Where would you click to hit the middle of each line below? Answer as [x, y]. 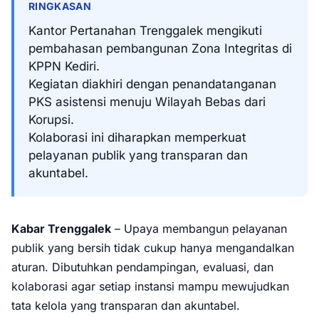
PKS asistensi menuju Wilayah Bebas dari [147, 102]
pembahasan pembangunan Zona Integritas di [160, 48]
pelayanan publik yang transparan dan [138, 155]
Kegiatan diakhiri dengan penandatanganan [152, 84]
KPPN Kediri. [64, 66]
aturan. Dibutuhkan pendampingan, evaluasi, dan [142, 267]
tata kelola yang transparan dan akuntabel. [126, 305]
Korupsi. [51, 120]
